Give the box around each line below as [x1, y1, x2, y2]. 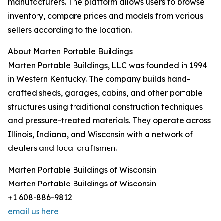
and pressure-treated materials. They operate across [8, 115, 211, 125]
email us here [8, 206, 59, 216]
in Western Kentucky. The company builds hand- [8, 74, 190, 84]
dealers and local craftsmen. [8, 143, 117, 153]
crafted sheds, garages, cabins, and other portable [8, 88, 203, 98]
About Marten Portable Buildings [8, 46, 133, 56]
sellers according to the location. [8, 25, 132, 35]
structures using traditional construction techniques [8, 102, 203, 111]
